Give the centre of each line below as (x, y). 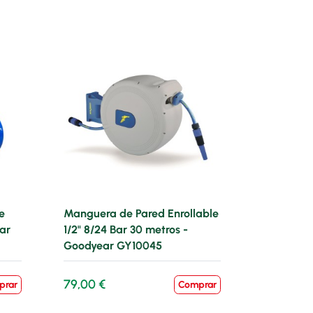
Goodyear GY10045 (113, 246)
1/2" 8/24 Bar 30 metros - (126, 230)
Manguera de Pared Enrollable (141, 213)
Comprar (197, 285)
